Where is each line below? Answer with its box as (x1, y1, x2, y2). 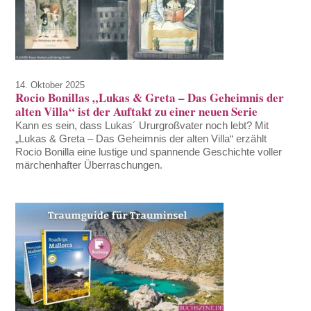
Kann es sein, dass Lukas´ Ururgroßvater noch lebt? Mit (15, 119, 269, 132)
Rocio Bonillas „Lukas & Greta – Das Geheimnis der (15, 89, 285, 107)
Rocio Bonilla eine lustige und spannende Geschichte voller (15, 146, 283, 158)
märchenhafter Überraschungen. (15, 159, 163, 171)
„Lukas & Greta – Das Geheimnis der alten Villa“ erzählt (15, 133, 267, 145)
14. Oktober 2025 (15, 80, 85, 91)
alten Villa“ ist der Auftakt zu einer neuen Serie (15, 103, 258, 121)
